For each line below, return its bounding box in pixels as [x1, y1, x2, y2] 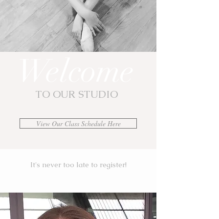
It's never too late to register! [30, 160, 127, 169]
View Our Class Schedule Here [36, 119, 121, 128]
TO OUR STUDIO [35, 88, 118, 101]
